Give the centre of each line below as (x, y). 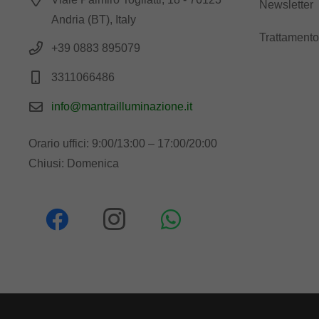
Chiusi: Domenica (74, 163)
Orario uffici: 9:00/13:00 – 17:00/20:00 (123, 143)
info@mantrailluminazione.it (122, 106)
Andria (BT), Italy (94, 19)
